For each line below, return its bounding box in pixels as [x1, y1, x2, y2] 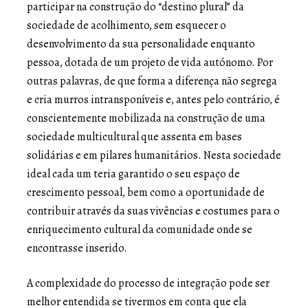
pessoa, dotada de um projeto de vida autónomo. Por [27, 54, 273, 70]
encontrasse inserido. [27, 240, 131, 256]
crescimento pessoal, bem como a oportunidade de [27, 184, 265, 200]
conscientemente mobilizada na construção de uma [27, 110, 265, 126]
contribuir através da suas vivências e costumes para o [27, 203, 280, 219]
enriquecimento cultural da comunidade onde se [27, 221, 252, 237]
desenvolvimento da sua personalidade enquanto [27, 36, 255, 52]
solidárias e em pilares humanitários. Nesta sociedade [27, 147, 281, 163]
